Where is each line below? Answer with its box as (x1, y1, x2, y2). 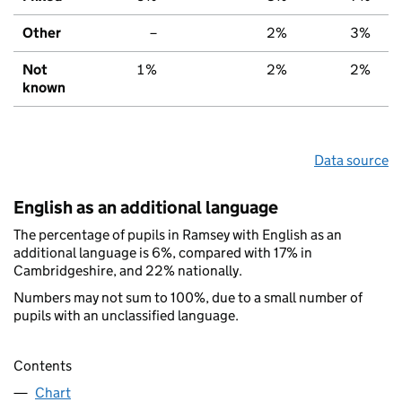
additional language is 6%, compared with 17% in (13, 243, 312, 261)
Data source (314, 151, 389, 169)
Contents (13, 357, 72, 375)
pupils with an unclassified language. (13, 306, 239, 324)
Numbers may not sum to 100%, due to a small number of (13, 288, 363, 306)
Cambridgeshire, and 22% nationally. (13, 261, 242, 279)
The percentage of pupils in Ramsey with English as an (13, 225, 342, 243)
